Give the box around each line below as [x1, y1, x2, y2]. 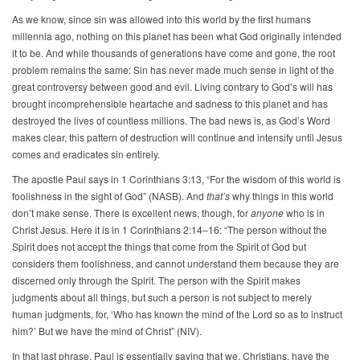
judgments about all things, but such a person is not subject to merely [12, 290, 312, 305]
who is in [284, 206, 325, 220]
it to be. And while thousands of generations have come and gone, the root [12, 46, 335, 60]
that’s [207, 189, 230, 203]
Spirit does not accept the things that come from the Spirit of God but [12, 239, 306, 254]
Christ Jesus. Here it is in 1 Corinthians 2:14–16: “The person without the [12, 223, 327, 237]
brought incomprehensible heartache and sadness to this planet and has [12, 96, 328, 111]
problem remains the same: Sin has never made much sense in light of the [12, 63, 334, 77]
